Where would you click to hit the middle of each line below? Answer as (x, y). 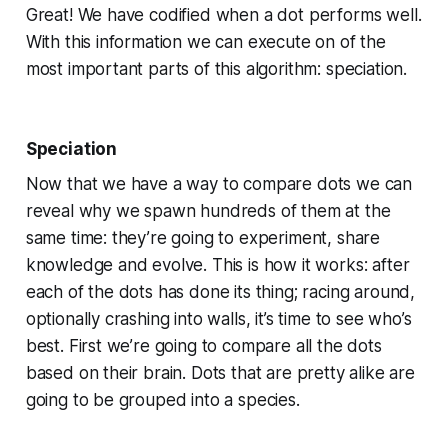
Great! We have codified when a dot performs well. (223, 14)
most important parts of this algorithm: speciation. (216, 68)
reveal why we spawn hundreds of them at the (208, 210)
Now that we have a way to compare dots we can (219, 183)
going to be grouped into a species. (162, 399)
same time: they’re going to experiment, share (203, 237)
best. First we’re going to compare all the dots (203, 345)
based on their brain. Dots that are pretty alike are (220, 372)
